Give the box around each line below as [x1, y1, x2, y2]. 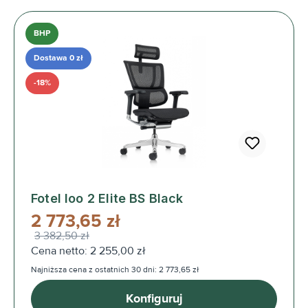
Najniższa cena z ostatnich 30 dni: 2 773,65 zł [31, 264, 199, 275]
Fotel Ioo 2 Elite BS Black [31, 190, 184, 206]
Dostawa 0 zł [34, 52, 83, 63]
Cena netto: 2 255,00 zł [31, 243, 146, 258]
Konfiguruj [125, 291, 183, 307]
